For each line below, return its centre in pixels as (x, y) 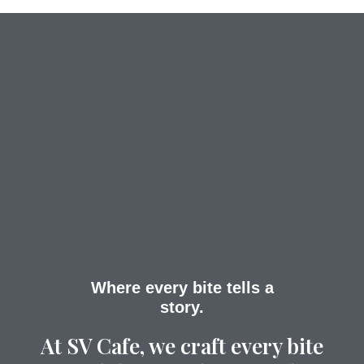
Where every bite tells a (182, 288)
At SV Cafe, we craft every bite (182, 346)
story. (182, 307)
